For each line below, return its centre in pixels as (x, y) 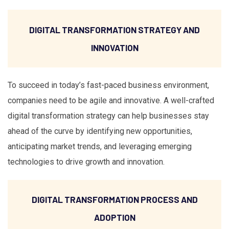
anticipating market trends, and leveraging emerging (100, 146)
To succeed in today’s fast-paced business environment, (108, 85)
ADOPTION (114, 217)
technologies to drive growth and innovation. (86, 162)
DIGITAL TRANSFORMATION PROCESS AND (114, 200)
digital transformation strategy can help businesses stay (108, 116)
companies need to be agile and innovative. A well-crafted (111, 100)
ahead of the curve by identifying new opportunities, (100, 131)
